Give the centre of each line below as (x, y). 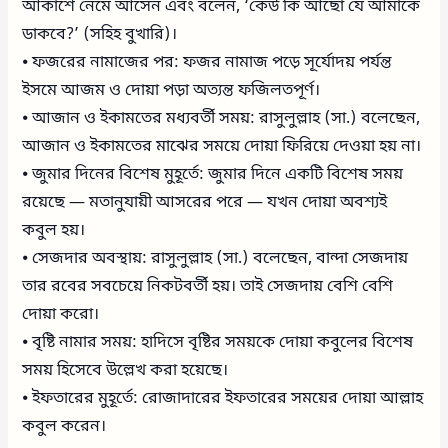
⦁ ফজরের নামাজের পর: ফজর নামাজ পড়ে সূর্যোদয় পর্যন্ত (207, 62)
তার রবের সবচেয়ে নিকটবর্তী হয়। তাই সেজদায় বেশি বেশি (208, 286)
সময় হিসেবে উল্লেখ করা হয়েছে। (125, 370)
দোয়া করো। (61, 314)
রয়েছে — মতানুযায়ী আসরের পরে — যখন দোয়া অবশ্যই (205, 202)
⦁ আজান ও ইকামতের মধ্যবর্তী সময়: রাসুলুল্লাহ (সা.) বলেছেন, (221, 118)
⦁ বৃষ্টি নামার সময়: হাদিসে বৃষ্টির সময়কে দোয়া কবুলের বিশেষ (218, 342)
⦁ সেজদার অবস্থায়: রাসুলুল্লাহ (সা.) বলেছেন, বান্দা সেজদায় (215, 258)
